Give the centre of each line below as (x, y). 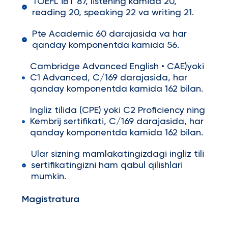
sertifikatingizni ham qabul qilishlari (107, 165)
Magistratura (50, 199)
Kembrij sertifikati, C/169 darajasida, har (117, 122)
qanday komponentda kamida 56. (105, 45)
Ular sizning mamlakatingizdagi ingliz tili (118, 154)
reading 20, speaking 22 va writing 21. (113, 13)
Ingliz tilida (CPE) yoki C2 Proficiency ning (117, 110)
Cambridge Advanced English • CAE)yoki (117, 67)
